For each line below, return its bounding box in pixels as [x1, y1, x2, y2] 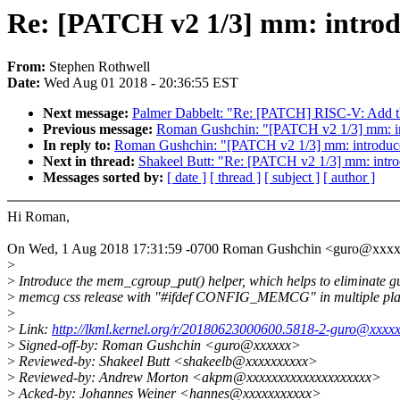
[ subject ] [264, 170, 320, 186]
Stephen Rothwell [49, 59, 150, 75]
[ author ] [323, 170, 375, 186]
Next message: [43, 105, 132, 121]
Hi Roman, [7, 209, 70, 225]
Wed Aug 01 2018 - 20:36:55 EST [44, 75, 238, 91]
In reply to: [43, 137, 114, 154]
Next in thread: [43, 154, 138, 170]
